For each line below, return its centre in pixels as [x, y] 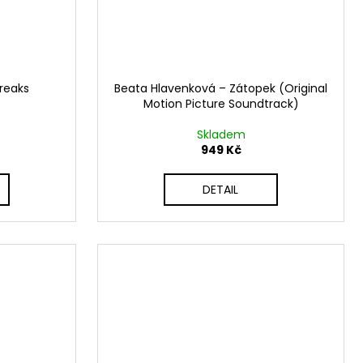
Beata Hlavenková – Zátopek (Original [221, 89]
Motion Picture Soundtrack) [221, 104]
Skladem [221, 135]
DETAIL [221, 190]
